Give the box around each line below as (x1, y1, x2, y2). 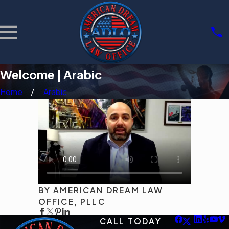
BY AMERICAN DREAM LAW (38, 185, 164, 195)
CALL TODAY (99, 216, 162, 226)
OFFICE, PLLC (38, 196, 105, 207)
